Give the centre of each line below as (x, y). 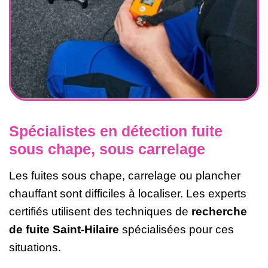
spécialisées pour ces (176, 229)
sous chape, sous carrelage (107, 149)
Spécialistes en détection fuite (116, 131)
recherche (219, 211)
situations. (35, 247)
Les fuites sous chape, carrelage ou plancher (125, 175)
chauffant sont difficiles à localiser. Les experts (128, 193)
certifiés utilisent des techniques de (100, 211)
